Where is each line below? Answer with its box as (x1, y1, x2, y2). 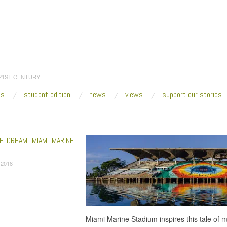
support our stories (162, 89, 222, 100)
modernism (28, 113, 56, 122)
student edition (23, 89, 70, 100)
